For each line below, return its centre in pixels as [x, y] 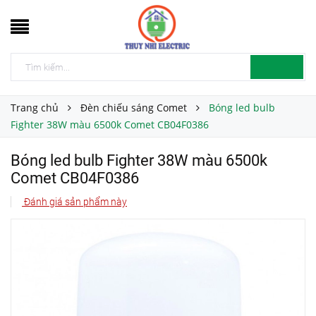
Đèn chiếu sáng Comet [134, 108]
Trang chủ [35, 108]
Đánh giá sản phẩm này [74, 202]
